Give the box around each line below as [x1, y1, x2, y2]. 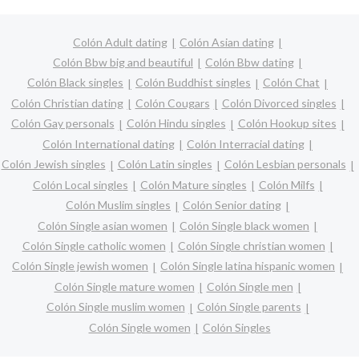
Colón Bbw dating [205, 54, 294, 69]
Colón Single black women [179, 218, 309, 232]
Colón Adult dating [73, 34, 167, 49]
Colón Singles [202, 320, 271, 334]
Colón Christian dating [10, 95, 123, 110]
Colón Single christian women [177, 239, 325, 253]
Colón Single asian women [38, 218, 167, 232]
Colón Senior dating [183, 198, 281, 212]
